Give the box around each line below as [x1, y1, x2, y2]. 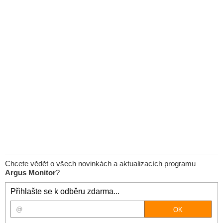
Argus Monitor [5, 168, 56, 177]
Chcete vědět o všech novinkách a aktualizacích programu [5, 159, 196, 168]
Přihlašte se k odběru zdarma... [10, 187, 119, 196]
